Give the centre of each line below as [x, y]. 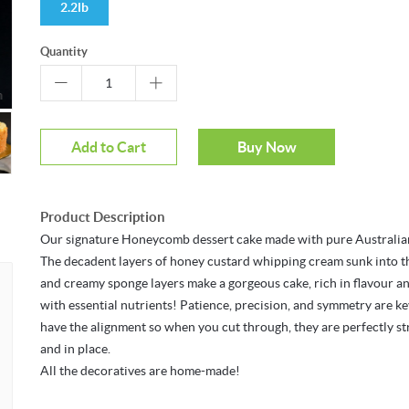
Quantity [64, 52]
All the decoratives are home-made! [140, 371]
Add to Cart [109, 147]
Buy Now [267, 147]
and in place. [75, 349]
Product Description [103, 217]
